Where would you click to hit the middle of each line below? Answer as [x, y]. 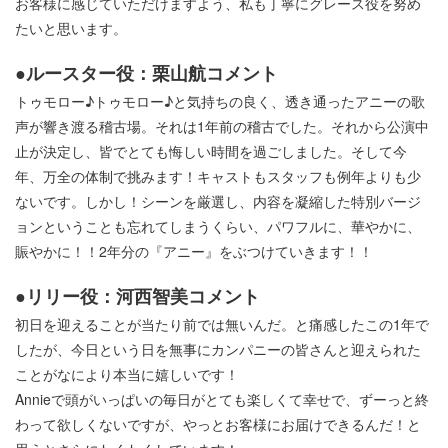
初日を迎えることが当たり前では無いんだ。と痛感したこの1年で [222, 324]
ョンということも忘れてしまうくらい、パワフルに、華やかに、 [218, 226]
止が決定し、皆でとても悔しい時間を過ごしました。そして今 [211, 151]
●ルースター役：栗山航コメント [146, 73]
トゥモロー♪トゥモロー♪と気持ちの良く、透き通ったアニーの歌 [220, 101]
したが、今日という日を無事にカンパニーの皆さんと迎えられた [218, 349]
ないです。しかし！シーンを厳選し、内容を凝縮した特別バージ [218, 201]
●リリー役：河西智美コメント [137, 296]
